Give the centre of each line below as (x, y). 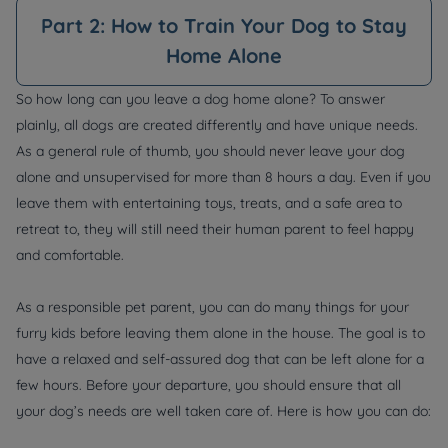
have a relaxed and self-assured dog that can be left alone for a (220, 359)
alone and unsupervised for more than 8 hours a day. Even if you (223, 177)
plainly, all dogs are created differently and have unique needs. (217, 125)
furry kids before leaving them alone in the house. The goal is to (220, 333)
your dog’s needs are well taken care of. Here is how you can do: (223, 411)
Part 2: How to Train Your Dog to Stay (224, 26)
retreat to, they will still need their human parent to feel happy (215, 229)
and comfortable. (70, 255)
